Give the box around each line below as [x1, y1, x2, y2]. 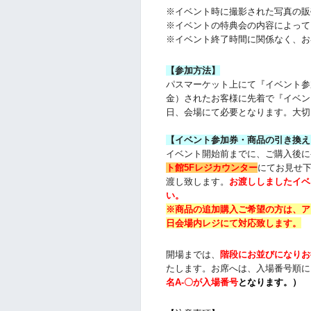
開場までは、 [165, 249, 220, 260]
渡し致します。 [165, 176, 229, 187]
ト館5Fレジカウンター [165, 162, 258, 173]
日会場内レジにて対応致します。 [165, 217, 301, 228]
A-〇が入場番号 [174, 276, 238, 287]
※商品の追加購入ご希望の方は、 [165, 203, 301, 215]
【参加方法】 [165, 65, 220, 76]
